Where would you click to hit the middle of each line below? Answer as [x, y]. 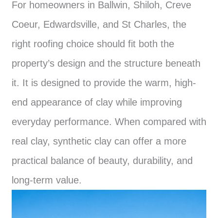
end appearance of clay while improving [97, 102]
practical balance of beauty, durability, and [102, 160]
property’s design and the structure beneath [106, 63]
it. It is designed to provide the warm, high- [104, 82]
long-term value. [47, 180]
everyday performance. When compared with [109, 121]
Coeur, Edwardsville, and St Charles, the [99, 24]
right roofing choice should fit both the [93, 44]
